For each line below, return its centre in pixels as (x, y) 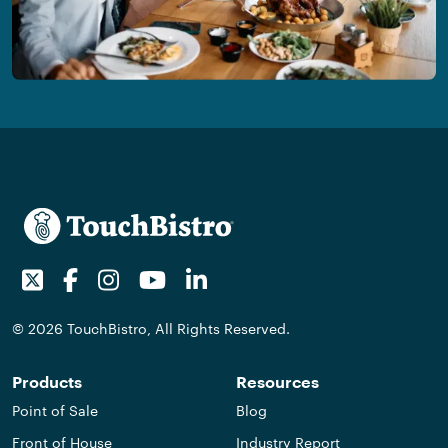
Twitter (79, 275)
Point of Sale (55, 411)
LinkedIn (248, 275)
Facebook (123, 275)
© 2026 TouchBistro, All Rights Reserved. (151, 329)
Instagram (167, 275)
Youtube (206, 275)
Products (47, 383)
